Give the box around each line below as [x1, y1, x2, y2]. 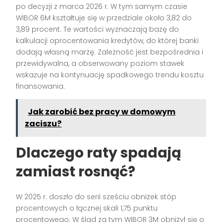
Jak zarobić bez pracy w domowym [28, 106, 176, 118]
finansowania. [16, 81, 65, 92]
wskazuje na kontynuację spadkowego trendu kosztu [16, 70, 204, 80]
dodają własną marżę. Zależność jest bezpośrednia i [16, 47, 204, 57]
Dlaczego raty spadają [16, 143, 181, 163]
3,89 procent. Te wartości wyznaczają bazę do [16, 24, 179, 35]
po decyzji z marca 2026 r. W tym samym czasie [16, 1, 188, 12]
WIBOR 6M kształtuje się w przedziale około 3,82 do [16, 13, 192, 23]
